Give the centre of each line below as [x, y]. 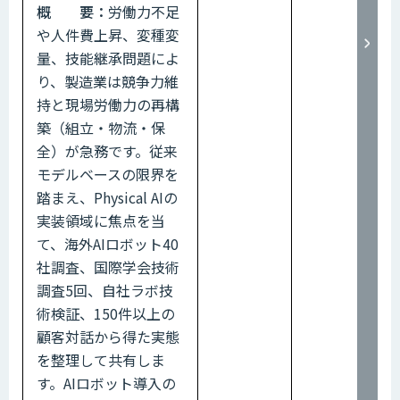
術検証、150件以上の [106, 313]
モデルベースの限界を [108, 174]
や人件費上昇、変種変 [108, 34]
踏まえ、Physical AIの [107, 197]
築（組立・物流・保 [101, 127]
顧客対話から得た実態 [108, 336]
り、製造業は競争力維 [108, 81]
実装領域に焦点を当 [101, 220]
